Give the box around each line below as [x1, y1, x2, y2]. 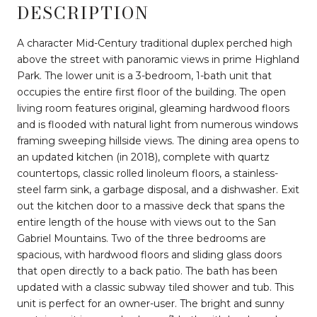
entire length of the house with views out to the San [17, 215, 276, 229]
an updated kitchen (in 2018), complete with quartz [17, 150, 270, 163]
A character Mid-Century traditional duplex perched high [17, 36, 292, 50]
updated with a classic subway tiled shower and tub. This [17, 280, 294, 294]
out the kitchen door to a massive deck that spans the [17, 199, 285, 212]
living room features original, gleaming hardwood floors [17, 101, 289, 115]
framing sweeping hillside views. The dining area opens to [17, 134, 299, 147]
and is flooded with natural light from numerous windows [17, 117, 298, 131]
